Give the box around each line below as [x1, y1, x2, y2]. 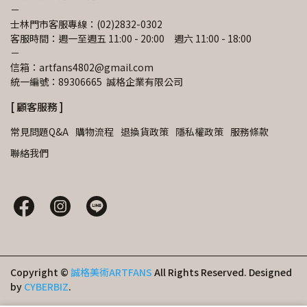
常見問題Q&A [10, 125, 69, 139]
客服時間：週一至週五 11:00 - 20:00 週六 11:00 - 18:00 [10, 32, 251, 46]
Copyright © [10, 265, 69, 280]
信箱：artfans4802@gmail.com [10, 60, 156, 75]
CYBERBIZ [24, 280, 69, 294]
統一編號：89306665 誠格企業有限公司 [10, 75, 183, 89]
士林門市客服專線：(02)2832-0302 [10, 17, 162, 32]
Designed [249, 265, 292, 280]
